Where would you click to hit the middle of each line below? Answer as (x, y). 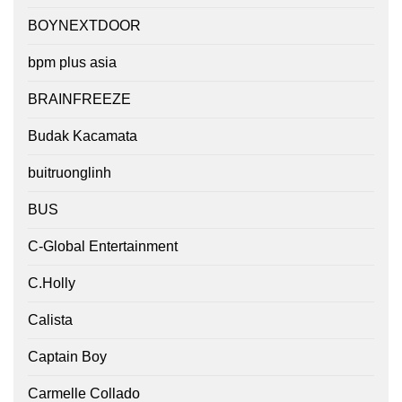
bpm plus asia (72, 63)
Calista (50, 320)
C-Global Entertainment (103, 247)
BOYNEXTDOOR (84, 26)
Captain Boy (67, 357)
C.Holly (52, 284)
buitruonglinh (70, 173)
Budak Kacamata (83, 136)
